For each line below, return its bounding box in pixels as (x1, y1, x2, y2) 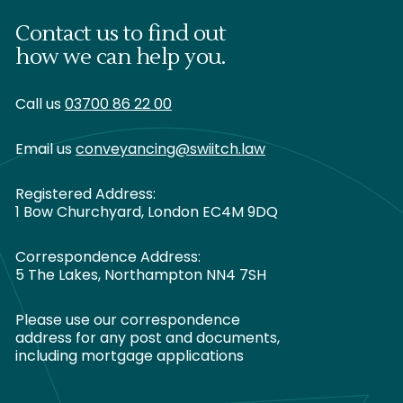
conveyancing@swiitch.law (76, 138, 265, 162)
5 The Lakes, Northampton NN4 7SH (15, 264, 266, 288)
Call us (15, 93, 65, 117)
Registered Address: (15, 183, 156, 207)
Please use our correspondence (15, 309, 240, 333)
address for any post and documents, (15, 327, 280, 351)
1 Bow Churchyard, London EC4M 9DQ (15, 201, 278, 225)
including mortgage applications (15, 345, 244, 369)
